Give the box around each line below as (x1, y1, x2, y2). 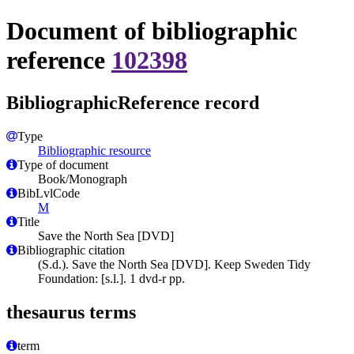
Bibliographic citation (17, 243, 125, 257)
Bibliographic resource (38, 143, 151, 157)
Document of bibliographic (6, 17, 297, 46)
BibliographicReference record (6, 92, 259, 113)
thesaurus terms (6, 301, 136, 322)
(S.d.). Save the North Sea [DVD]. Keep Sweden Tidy (38, 257, 311, 271)
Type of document (17, 157, 108, 171)
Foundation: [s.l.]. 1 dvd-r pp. (38, 271, 185, 285)
